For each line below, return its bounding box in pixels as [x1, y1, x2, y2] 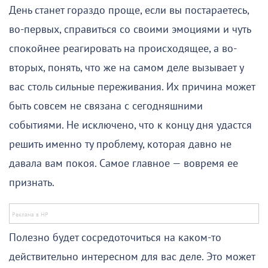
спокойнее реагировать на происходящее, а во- [9, 42, 237, 55]
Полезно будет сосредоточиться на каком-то [9, 231, 221, 244]
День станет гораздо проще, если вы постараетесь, [9, 4, 249, 17]
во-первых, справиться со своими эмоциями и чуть [9, 23, 251, 36]
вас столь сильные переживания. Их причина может [9, 80, 255, 93]
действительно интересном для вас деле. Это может [9, 250, 255, 263]
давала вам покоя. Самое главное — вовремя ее [9, 157, 238, 170]
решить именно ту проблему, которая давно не [9, 138, 232, 151]
